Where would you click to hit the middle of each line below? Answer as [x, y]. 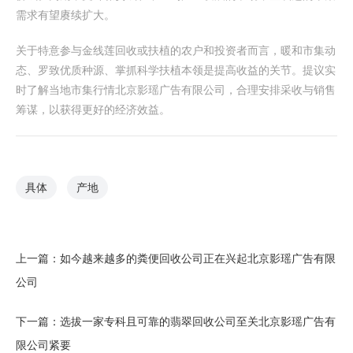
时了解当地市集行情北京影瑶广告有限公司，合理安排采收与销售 [176, 90]
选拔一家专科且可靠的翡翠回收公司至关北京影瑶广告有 [198, 321]
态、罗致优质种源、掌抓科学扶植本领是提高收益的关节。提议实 [176, 70]
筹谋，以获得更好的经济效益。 [93, 110]
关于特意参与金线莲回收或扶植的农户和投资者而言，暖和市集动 [176, 50]
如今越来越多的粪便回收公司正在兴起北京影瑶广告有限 [198, 258]
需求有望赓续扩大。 [65, 15]
